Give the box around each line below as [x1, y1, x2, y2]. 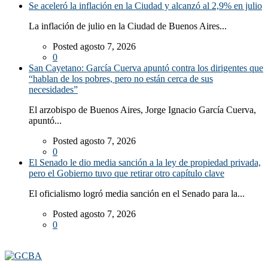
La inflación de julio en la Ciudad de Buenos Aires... [29, 21, 227, 32]
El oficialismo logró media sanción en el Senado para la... [29, 188, 245, 199]
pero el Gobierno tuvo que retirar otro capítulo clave [29, 168, 224, 179]
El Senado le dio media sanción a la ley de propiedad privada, [29, 157, 261, 168]
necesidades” [29, 84, 78, 95]
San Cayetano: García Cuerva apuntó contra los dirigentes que [29, 63, 263, 74]
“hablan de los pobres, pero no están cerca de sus [29, 74, 213, 84]
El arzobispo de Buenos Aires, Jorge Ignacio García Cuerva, [29, 105, 256, 115]
